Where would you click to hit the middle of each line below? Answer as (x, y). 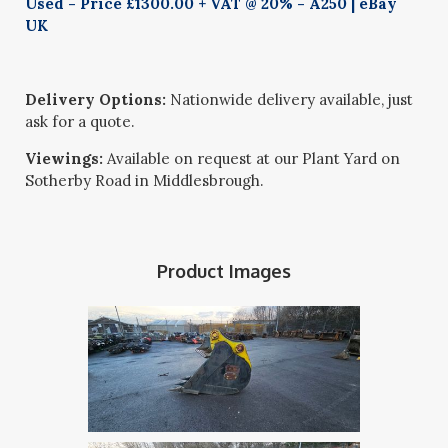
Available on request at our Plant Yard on (252, 158)
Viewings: (64, 158)
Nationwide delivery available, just (290, 99)
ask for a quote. (80, 121)
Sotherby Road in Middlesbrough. (145, 180)
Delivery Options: (96, 99)
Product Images (223, 271)
